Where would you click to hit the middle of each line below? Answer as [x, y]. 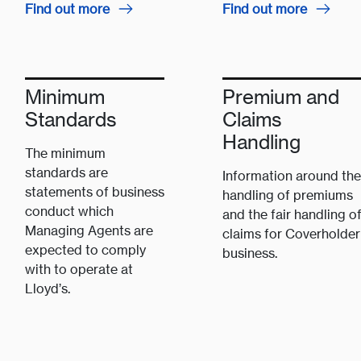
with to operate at [79, 270]
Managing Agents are [89, 231]
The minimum [65, 154]
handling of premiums [287, 195]
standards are [66, 173]
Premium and [280, 97]
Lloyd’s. [47, 289]
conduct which [69, 212]
